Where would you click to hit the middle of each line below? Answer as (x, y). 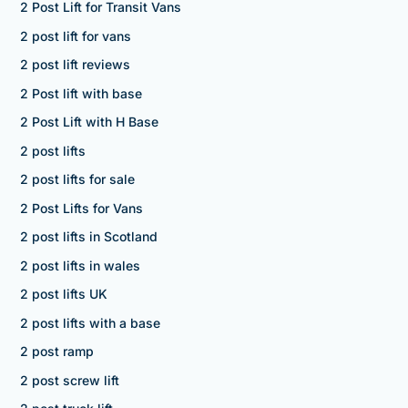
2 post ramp (56, 352)
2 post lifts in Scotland (88, 237)
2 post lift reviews (75, 65)
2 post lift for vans (75, 36)
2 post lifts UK (63, 294)
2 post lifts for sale (77, 179)
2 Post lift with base (81, 93)
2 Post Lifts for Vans (81, 208)
